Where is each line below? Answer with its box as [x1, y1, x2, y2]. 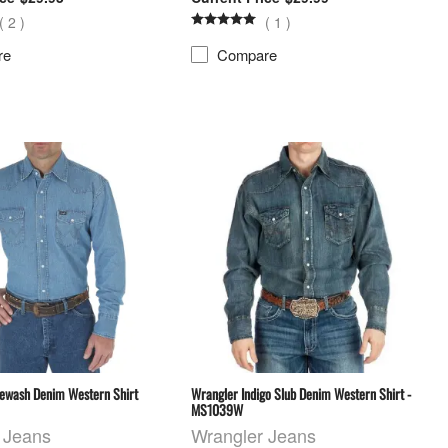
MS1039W [191, 398, 244, 420]
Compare [216, 43, 277, 65]
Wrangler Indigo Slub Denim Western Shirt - [191, 382, 412, 404]
